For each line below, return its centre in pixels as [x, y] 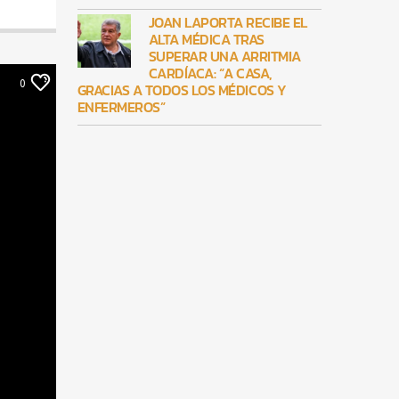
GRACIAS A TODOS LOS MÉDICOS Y [182, 90]
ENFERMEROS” [121, 107]
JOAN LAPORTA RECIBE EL [228, 23]
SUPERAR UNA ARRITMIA [224, 57]
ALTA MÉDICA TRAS [206, 40]
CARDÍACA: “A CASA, [210, 73]
